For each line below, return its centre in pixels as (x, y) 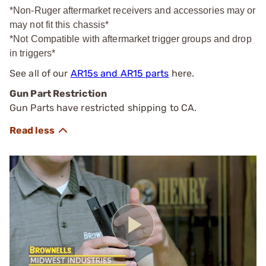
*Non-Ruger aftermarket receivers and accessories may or (133, 10)
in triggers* (33, 53)
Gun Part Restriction (58, 93)
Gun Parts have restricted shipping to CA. (103, 107)
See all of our (40, 73)
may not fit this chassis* (59, 24)
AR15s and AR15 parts (120, 73)
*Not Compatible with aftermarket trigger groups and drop (131, 39)
